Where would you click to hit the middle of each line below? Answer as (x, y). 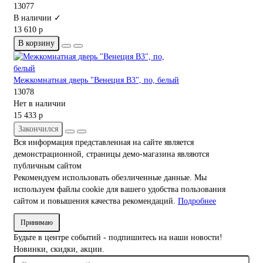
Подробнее (197, 201)
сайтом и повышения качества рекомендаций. (96, 201)
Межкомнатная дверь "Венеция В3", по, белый (96, 80)
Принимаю (37, 223)
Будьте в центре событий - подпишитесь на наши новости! (118, 238)
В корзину (36, 43)
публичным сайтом (48, 166)
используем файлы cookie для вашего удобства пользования (119, 190)
